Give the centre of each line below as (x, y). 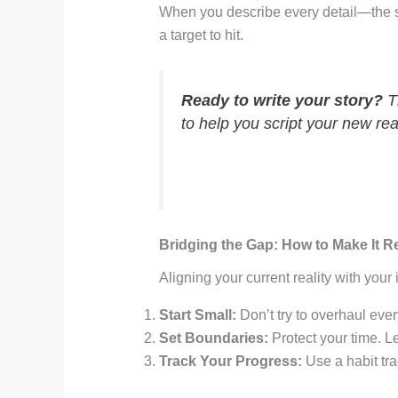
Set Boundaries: (213, 338)
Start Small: (197, 314)
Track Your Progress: (230, 361)
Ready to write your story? (282, 100)
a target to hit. (201, 36)
